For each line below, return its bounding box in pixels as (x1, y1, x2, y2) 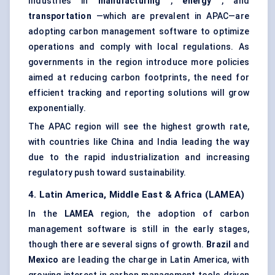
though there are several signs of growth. (28, 239, 207, 250)
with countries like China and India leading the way (28, 137, 249, 147)
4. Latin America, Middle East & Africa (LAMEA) (28, 189, 245, 201)
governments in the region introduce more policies (28, 57, 249, 68)
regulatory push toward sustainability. (28, 168, 187, 178)
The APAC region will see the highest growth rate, (28, 122, 249, 132)
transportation (28, 11, 91, 21)
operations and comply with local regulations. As (28, 42, 249, 52)
